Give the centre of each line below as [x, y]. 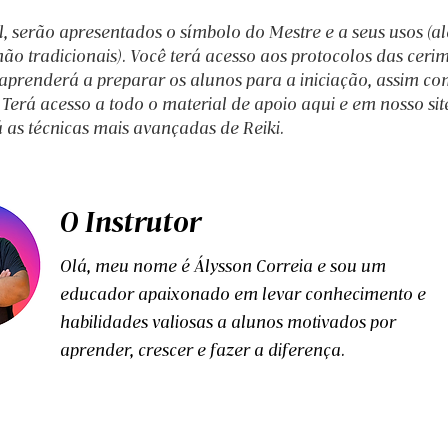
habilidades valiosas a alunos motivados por [228, 321]
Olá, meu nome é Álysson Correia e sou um [223, 265]
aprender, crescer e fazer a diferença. [202, 349]
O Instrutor [130, 221]
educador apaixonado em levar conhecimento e [243, 293]
